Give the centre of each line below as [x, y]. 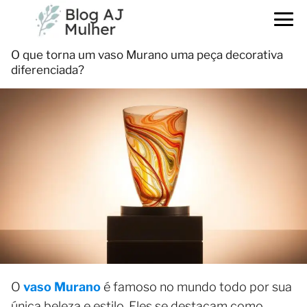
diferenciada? [48, 70]
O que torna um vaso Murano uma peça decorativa [147, 55]
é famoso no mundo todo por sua [196, 287]
